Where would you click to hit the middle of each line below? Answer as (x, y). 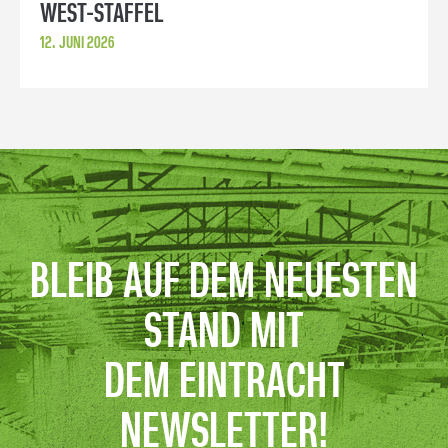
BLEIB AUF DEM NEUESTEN (224, 283)
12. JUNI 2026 (77, 42)
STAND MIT (224, 333)
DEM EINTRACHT (224, 383)
